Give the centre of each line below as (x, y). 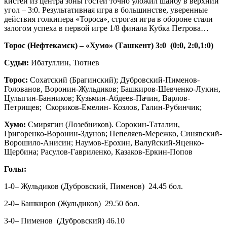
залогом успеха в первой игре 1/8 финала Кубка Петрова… (106, 28)
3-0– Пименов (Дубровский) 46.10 (64, 220)
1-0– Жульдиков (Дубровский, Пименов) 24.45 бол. (93, 186)
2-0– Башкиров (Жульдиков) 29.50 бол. (72, 203)
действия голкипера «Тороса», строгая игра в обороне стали (108, 19)
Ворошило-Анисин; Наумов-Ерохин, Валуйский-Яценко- (104, 142)
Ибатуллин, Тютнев (64, 62)
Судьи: (16, 62)
